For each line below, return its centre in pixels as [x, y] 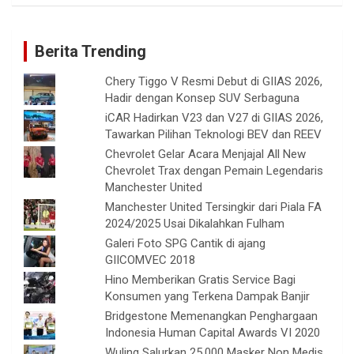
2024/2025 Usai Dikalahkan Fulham [195, 223]
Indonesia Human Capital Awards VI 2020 [213, 332]
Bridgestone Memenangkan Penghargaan [212, 316]
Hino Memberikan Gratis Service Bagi [201, 279]
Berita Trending [90, 51]
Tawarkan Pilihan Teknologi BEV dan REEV [214, 134]
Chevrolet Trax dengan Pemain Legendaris [215, 170]
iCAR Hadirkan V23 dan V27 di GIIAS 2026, [215, 117]
